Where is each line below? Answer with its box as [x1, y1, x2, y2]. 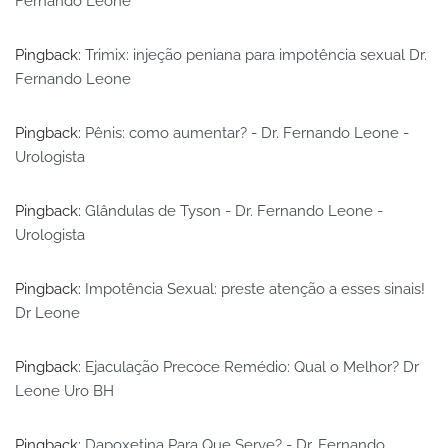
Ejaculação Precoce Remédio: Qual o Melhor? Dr [85, 357, 419, 376]
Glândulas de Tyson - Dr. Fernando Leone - [85, 201, 383, 220]
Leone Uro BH [15, 381, 114, 400]
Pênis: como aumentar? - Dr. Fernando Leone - [85, 123, 409, 142]
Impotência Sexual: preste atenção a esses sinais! [85, 279, 425, 298]
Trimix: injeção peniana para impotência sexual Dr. [85, 45, 427, 64]
